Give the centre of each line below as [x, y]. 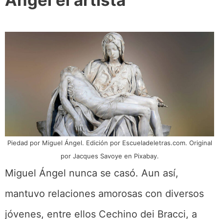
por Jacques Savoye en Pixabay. [109, 156]
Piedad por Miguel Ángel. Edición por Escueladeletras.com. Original [109, 142]
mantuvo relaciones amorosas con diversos [104, 193]
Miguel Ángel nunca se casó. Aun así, [92, 173]
